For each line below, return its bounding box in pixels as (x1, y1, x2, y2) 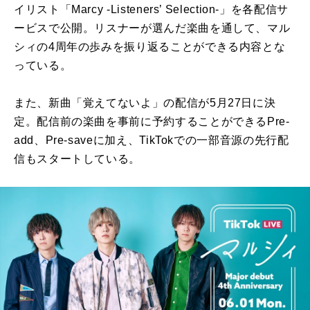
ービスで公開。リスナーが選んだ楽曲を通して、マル (14, 22, 291, 35)
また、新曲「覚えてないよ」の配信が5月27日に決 (14, 97, 276, 109)
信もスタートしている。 (14, 153, 141, 165)
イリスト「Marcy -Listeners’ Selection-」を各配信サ (14, 3, 289, 16)
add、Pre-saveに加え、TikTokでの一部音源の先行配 (14, 134, 289, 147)
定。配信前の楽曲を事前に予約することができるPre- (14, 116, 290, 128)
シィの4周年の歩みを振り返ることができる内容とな (14, 41, 286, 53)
